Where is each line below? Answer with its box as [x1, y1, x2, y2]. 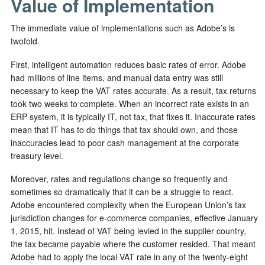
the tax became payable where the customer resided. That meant [11, 238, 256, 250]
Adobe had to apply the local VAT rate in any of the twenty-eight [11, 251, 248, 263]
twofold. [11, 35, 40, 47]
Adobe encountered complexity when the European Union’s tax [11, 199, 246, 211]
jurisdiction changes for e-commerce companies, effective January [11, 212, 258, 224]
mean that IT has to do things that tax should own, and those [11, 123, 238, 135]
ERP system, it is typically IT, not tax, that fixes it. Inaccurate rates [11, 110, 256, 122]
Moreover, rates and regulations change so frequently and [11, 173, 228, 185]
